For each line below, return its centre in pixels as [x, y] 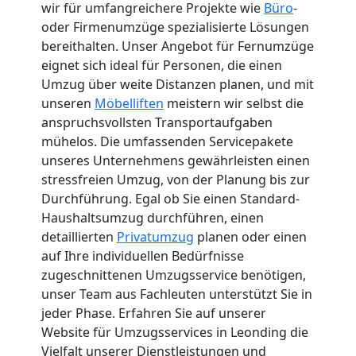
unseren [68, 103]
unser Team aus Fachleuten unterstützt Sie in [177, 294]
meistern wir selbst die [234, 103]
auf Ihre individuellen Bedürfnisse [143, 255]
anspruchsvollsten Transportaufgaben [157, 122]
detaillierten [79, 236]
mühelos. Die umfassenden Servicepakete [167, 141]
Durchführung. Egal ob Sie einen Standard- [170, 198]
